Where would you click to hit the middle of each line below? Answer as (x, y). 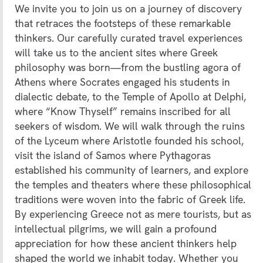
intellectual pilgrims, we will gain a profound (116, 229)
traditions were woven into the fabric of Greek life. (130, 200)
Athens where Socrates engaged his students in (122, 82)
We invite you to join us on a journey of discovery (128, 9)
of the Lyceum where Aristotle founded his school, (129, 141)
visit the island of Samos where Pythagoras (113, 156)
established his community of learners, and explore (131, 170)
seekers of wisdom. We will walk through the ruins (130, 126)
